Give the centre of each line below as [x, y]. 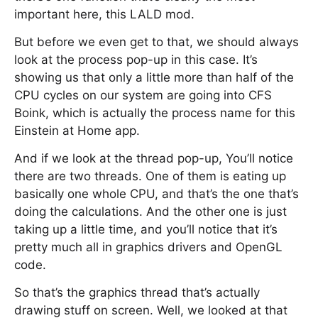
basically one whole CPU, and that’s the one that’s [157, 194]
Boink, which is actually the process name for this [155, 113]
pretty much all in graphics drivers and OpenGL [148, 247]
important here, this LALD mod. [104, 14]
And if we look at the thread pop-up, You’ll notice [154, 158]
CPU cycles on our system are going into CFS [143, 95]
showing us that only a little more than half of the [154, 77]
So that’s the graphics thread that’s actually [137, 292]
